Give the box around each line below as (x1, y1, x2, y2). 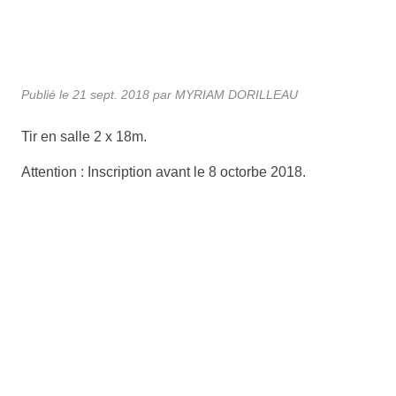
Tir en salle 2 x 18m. (21, 128, 147, 144)
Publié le (21, 87, 72, 102)
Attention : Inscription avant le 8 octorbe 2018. (21, 164, 306, 179)
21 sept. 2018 (72, 87, 149, 102)
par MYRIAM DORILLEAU (149, 87, 298, 102)
